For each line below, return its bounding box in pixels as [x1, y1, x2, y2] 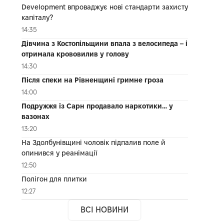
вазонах [21, 112, 49, 120]
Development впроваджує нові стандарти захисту [21, 2, 188, 11]
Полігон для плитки [21, 174, 87, 183]
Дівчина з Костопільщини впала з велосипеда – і [21, 39, 187, 47]
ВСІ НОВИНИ [80, 205, 129, 214]
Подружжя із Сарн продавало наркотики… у [21, 101, 173, 110]
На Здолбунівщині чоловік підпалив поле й [21, 138, 165, 146]
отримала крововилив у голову [21, 49, 129, 58]
